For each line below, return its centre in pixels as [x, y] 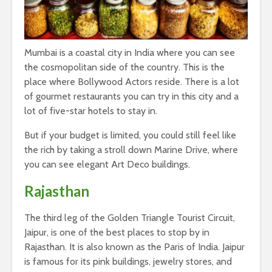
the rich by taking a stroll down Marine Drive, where [131, 149]
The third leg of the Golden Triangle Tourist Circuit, [130, 217]
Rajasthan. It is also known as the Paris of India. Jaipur [134, 246]
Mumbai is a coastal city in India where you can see [130, 52]
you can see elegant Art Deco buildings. [107, 164]
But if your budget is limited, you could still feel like [130, 135]
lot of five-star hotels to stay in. [91, 110]
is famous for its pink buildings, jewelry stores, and [128, 261]
